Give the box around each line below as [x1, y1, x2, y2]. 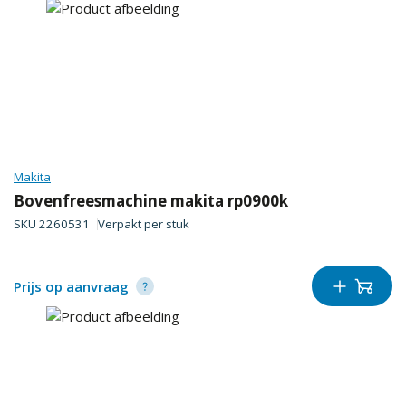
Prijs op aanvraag [14, 276, 129, 295]
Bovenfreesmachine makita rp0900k [14, 190, 288, 211]
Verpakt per [97, 215, 166, 232]
